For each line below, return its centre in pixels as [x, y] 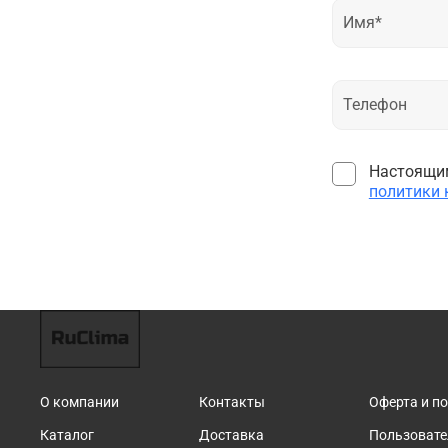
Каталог [67, 436]
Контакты [232, 403]
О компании [79, 403]
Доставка [231, 436]
